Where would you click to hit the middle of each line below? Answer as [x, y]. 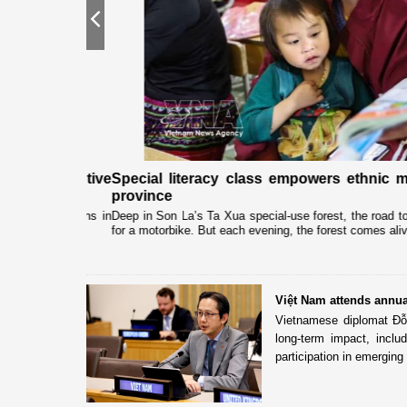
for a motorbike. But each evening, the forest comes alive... [243, 230]
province [117, 195]
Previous [125, 23]
